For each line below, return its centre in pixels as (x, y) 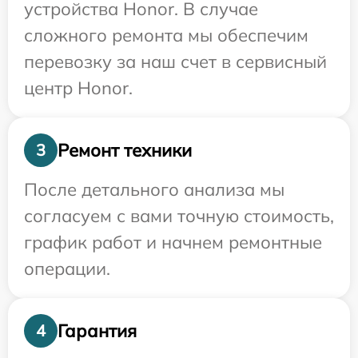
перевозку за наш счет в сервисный (175, 62)
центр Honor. (78, 88)
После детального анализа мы (154, 189)
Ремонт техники (125, 150)
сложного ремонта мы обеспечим (166, 35)
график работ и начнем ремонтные (173, 242)
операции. (67, 268)
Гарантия (97, 330)
